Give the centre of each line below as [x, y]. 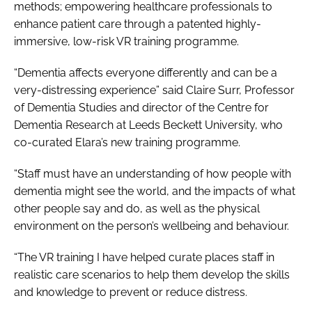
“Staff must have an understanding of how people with [153, 173]
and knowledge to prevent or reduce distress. [131, 292]
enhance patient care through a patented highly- [138, 24]
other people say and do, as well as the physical [137, 208]
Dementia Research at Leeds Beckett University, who [148, 125]
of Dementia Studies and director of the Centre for [141, 107]
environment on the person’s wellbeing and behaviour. [151, 226]
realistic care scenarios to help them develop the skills [152, 274]
